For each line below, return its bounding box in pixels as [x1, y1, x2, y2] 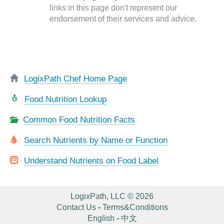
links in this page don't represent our [49, 3, 177, 12]
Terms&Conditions [102, 203, 168, 211]
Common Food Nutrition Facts [23, 114, 135, 124]
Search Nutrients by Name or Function [24, 135, 167, 145]
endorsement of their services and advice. [49, 14, 196, 23]
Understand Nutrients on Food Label [24, 155, 158, 165]
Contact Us [56, 203, 96, 211]
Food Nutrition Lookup [24, 94, 106, 104]
